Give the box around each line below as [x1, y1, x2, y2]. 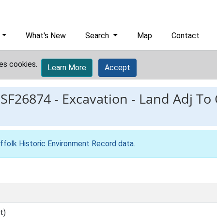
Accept [105, 63, 130, 72]
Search [85, 31, 111, 40]
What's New [26, 31, 66, 40]
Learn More [47, 63, 86, 72]
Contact [171, 31, 200, 40]
